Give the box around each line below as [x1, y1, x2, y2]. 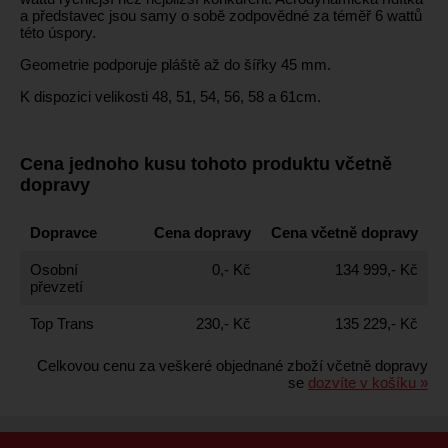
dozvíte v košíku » [308, 373, 428, 391]
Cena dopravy [154, 223, 251, 241]
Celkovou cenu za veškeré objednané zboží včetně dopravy [37, 356, 428, 374]
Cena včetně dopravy [271, 223, 418, 241]
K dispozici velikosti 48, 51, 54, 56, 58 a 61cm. [20, 87, 321, 105]
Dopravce [30, 223, 97, 241]
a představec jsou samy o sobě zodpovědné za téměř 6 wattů [20, 6, 422, 24]
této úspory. [20, 23, 96, 41]
